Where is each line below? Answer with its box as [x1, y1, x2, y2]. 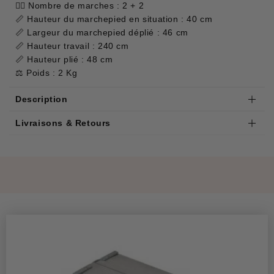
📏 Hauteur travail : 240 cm [15, 41, 129, 51]
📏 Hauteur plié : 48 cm [15, 54, 113, 65]
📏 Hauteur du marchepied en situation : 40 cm [15, 14, 213, 24]
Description [15, 94, 68, 105]
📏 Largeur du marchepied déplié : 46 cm [15, 28, 188, 38]
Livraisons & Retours [15, 118, 111, 128]
